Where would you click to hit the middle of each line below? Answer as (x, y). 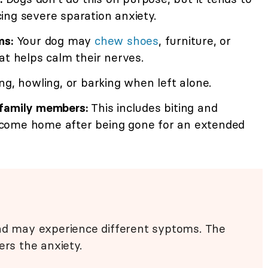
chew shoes (127, 41)
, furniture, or (195, 41)
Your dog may (54, 41)
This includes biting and (153, 108)
